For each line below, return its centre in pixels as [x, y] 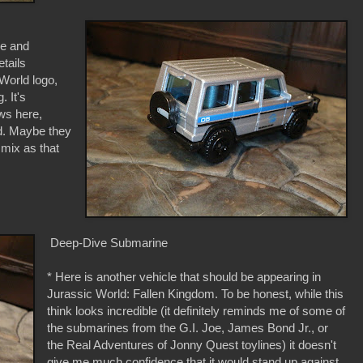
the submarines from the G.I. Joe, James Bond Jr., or [188, 328]
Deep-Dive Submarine [108, 243]
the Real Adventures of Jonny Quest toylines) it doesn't [192, 345]
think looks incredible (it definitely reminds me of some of [196, 311]
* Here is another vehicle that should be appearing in [184, 277]
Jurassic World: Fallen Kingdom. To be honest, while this [196, 294]
